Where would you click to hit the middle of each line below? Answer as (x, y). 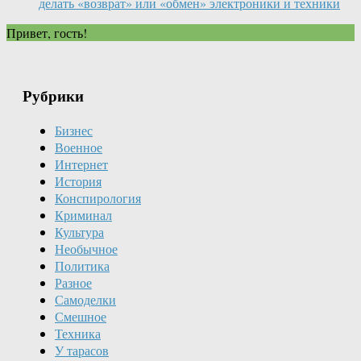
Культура (79, 232)
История (78, 181)
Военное (79, 147)
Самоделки (85, 299)
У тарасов (82, 350)
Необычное (86, 249)
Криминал (83, 215)
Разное (73, 282)
